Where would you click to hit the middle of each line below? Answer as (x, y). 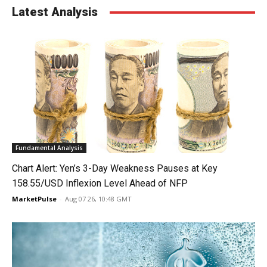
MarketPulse (34, 199)
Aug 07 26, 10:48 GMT (98, 199)
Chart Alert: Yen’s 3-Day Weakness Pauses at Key (115, 168)
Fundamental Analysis (49, 148)
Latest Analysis (55, 12)
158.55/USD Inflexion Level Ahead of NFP (100, 183)
